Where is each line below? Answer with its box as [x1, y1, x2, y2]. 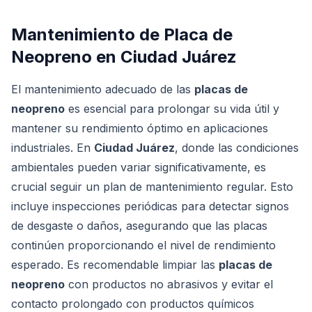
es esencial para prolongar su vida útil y [65, 102, 279, 116]
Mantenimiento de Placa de [11, 24, 233, 45]
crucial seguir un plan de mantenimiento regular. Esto [11, 180, 293, 194]
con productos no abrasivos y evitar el [65, 277, 273, 291]
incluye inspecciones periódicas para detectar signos [11, 199, 289, 213]
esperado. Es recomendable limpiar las [11, 258, 219, 272]
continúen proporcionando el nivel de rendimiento [11, 238, 276, 252]
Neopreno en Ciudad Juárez [11, 47, 237, 67]
